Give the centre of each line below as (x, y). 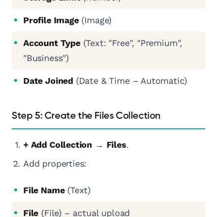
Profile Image (51, 20)
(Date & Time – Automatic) (130, 81)
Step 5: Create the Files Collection (86, 116)
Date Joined (48, 81)
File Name (44, 190)
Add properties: (55, 164)
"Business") (46, 58)
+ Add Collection (58, 145)
